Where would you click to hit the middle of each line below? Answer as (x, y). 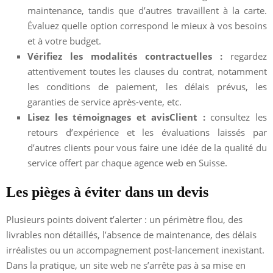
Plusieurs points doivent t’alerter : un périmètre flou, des (124, 219)
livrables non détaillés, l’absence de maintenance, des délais (131, 234)
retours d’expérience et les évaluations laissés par (147, 132)
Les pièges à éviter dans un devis (107, 192)
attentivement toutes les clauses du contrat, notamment (147, 71)
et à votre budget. (64, 41)
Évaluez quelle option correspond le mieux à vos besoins (147, 25)
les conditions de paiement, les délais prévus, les (147, 86)
